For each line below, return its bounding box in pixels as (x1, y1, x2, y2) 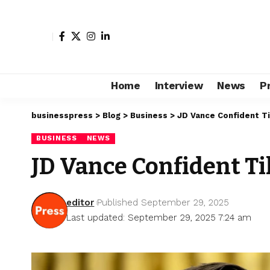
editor (66, 196, 95, 208)
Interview (154, 79, 203, 92)
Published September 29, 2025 (97, 196, 230, 208)
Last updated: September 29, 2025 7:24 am (66, 212, 252, 223)
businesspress (31, 111, 93, 120)
